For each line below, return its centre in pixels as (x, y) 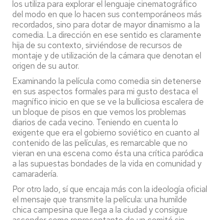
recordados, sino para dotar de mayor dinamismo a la (106, 24)
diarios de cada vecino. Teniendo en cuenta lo (95, 122)
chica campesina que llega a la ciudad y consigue (100, 209)
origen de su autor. (46, 66)
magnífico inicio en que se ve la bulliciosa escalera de (108, 101)
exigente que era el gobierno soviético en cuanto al (106, 132)
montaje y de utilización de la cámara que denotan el (107, 55)
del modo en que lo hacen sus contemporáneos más (107, 14)
